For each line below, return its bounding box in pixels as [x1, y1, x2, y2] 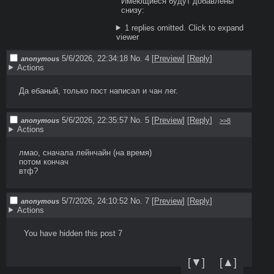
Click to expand [188, 23, 243, 32]
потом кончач [18, 157, 68, 167]
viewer [116, 32, 139, 42]
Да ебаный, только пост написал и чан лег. [18, 86, 178, 95]
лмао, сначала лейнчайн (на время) [18, 148, 152, 158]
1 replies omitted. [124, 23, 188, 32]
